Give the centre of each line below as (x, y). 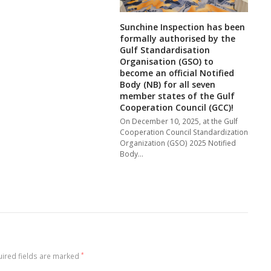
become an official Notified (177, 73)
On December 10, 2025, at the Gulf (179, 121)
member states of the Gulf (178, 96)
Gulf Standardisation (165, 50)
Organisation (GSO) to (167, 61)
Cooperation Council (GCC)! (177, 107)
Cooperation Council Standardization (184, 132)
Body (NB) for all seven (168, 84)
